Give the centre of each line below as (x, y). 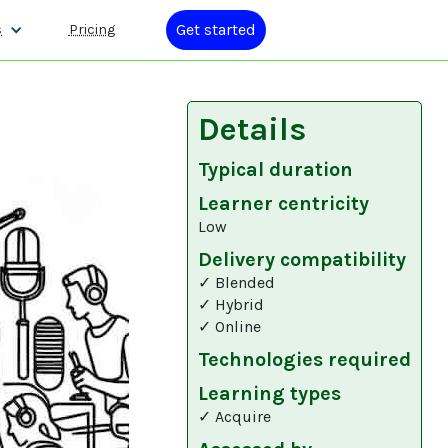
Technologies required (304, 359)
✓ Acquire (234, 416)
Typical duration (275, 169)
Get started (215, 29)
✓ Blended (236, 282)
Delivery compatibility (301, 259)
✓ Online (229, 326)
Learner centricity (283, 203)
